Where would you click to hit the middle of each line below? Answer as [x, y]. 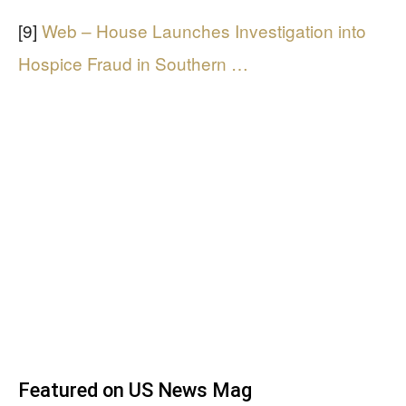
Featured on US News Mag [135, 390]
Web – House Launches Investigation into [204, 30]
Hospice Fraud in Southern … [133, 63]
